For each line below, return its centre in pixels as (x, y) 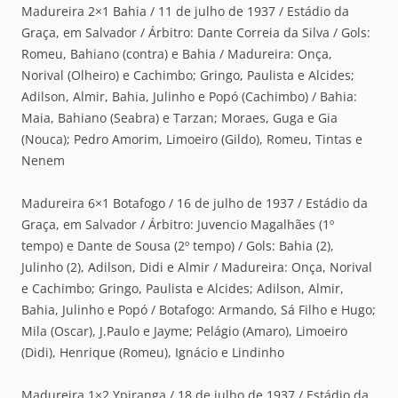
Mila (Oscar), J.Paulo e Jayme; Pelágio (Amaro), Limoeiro (184, 331)
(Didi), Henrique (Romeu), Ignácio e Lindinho (153, 353)
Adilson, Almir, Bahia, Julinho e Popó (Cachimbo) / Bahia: (189, 97)
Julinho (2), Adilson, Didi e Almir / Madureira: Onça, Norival (197, 267)
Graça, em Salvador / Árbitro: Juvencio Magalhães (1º (178, 225)
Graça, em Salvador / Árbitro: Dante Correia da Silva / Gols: (196, 33)
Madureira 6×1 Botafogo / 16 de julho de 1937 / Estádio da (195, 203)
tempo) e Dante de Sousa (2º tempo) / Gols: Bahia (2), (178, 246)
